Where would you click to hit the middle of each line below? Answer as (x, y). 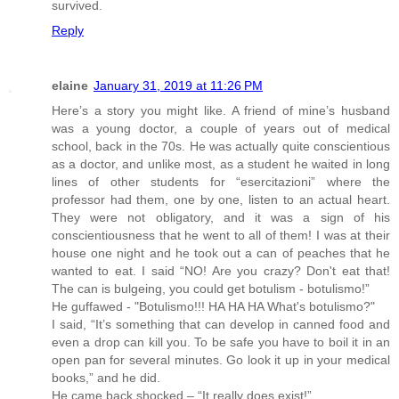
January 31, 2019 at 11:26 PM (178, 85)
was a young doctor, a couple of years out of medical (221, 128)
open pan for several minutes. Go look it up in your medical (221, 359)
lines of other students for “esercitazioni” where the (221, 181)
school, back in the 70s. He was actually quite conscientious (221, 146)
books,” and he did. (106, 377)
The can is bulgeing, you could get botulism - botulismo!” (211, 288)
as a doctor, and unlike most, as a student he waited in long (221, 163)
